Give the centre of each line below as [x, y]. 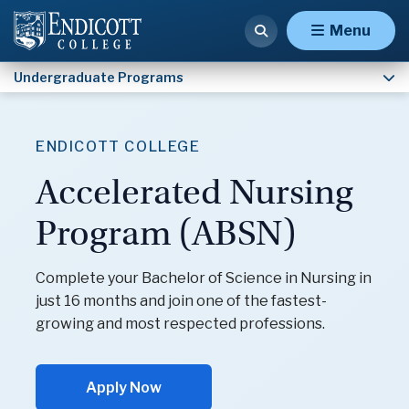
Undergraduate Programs [99, 77]
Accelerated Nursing [194, 192]
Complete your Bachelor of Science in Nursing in [204, 278]
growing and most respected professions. [180, 324]
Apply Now [124, 388]
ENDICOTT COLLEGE [118, 147]
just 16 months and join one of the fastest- [181, 301]
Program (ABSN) [166, 233]
